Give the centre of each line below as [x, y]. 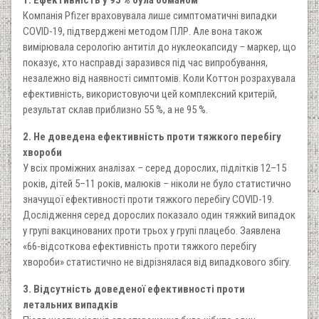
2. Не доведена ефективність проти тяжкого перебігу [152, 137]
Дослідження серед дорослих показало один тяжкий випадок [159, 215]
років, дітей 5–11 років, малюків [93, 184]
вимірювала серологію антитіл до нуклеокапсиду [131, 47]
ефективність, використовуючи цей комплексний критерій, [150, 94]
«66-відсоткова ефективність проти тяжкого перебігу [140, 247]
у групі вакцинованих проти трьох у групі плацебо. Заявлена [152, 231]
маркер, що [271, 47]
